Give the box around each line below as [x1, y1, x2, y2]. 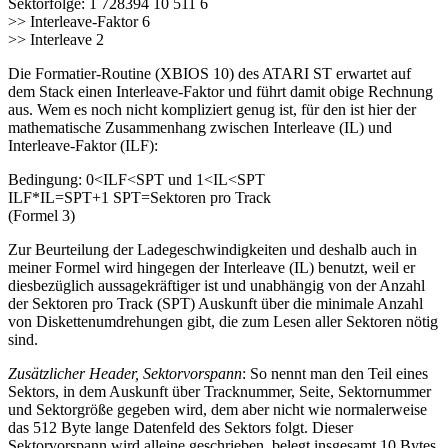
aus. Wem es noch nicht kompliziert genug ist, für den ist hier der [8, 101, 416, 119]
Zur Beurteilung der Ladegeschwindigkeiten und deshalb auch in [8, 241, 417, 259]
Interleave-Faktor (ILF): [8, 137, 158, 155]
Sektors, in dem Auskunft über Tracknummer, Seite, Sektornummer [8, 383, 431, 401]
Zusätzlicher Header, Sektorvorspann [8, 365, 242, 383]
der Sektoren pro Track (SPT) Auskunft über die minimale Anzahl [8, 295, 423, 313]
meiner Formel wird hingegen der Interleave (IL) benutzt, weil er [8, 259, 415, 277]
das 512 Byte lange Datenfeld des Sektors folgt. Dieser [8, 419, 353, 437]
